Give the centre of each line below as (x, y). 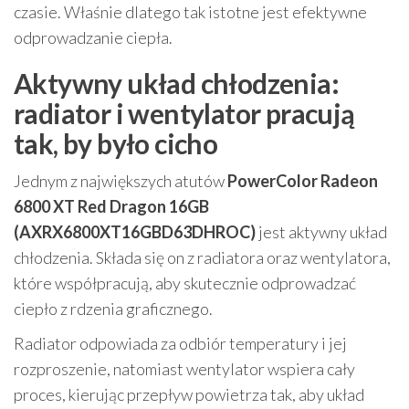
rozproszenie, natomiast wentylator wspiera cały (184, 369)
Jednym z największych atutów (121, 181)
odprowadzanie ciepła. (93, 37)
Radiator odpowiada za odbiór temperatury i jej (180, 343)
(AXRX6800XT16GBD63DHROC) (135, 232)
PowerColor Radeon (303, 181)
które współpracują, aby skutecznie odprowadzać (185, 283)
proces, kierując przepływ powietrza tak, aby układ (189, 394)
